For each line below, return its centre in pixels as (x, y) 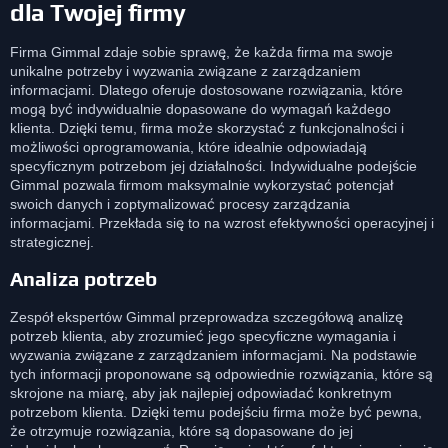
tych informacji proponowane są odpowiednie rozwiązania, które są (221, 374)
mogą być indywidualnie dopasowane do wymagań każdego (200, 108)
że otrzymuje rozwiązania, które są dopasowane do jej (181, 431)
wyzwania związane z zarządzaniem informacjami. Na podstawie (213, 355)
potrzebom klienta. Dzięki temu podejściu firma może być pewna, (216, 412)
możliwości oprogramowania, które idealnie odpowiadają (188, 146)
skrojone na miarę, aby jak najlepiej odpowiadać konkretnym (201, 393)
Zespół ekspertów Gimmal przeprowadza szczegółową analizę (206, 317)
